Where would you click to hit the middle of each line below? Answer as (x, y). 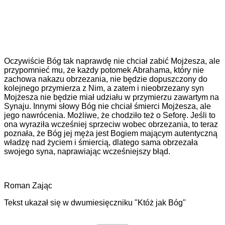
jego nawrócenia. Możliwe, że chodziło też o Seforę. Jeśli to (110, 116)
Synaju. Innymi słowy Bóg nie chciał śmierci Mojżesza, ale (107, 106)
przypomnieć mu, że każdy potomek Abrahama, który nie (104, 70)
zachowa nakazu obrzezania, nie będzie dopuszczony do (106, 79)
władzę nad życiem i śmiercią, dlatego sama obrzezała (101, 143)
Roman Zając (28, 186)
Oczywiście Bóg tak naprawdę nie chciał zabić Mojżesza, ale (112, 61)
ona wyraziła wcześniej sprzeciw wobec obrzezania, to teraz (111, 125)
